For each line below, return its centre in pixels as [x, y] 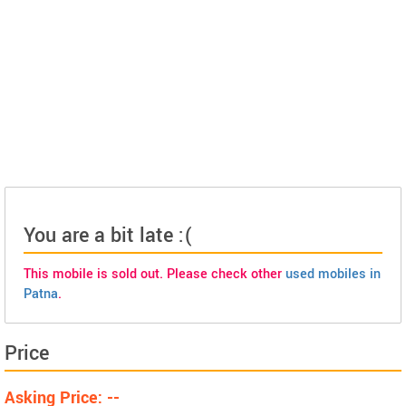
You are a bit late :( [108, 236]
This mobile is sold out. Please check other [155, 274]
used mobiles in [333, 274]
